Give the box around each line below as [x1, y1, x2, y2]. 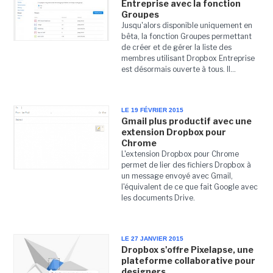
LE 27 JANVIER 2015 [121, 235, 183, 242]
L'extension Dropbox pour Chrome [121, 149, 239, 158]
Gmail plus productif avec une [121, 116, 252, 126]
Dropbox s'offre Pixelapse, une [121, 244, 253, 255]
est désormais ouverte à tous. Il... [121, 65, 236, 74]
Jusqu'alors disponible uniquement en [121, 21, 252, 30]
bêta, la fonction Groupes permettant [121, 32, 252, 41]
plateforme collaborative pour [121, 255, 255, 266]
